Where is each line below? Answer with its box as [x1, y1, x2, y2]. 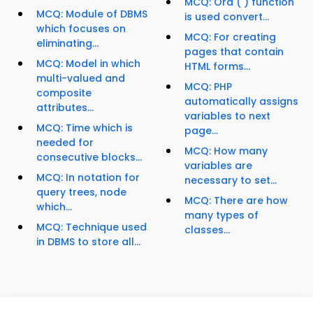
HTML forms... [184, 59, 250, 74]
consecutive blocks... [36, 150, 142, 165]
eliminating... [36, 36, 99, 51]
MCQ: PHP [184, 80, 232, 94]
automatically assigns [184, 94, 298, 109]
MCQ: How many [184, 144, 268, 159]
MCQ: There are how [184, 194, 288, 208]
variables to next [184, 109, 270, 124]
